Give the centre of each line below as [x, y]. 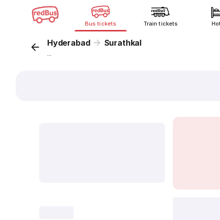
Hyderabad [69, 43]
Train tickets [161, 24]
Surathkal [123, 43]
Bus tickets [101, 24]
